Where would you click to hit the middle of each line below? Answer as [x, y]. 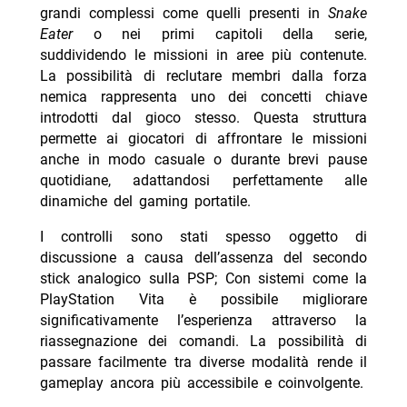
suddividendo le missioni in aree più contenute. [203, 55]
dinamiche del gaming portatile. [145, 202]
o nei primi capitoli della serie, [220, 35]
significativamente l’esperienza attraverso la [203, 321]
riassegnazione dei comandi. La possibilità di [203, 342]
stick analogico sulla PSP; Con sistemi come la [203, 279]
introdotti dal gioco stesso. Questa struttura [203, 118]
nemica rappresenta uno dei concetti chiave [203, 97]
